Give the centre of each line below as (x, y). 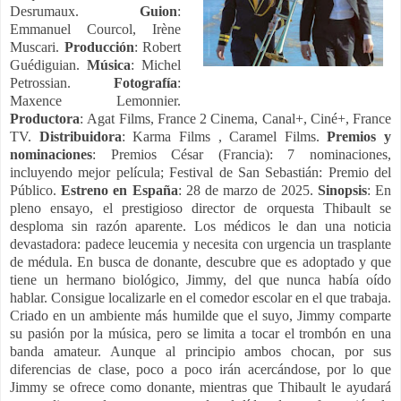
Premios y (359, 137)
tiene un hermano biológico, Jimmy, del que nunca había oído (200, 280)
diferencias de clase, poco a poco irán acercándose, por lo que (200, 370)
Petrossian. (62, 83)
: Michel (156, 65)
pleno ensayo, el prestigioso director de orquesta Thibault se (200, 209)
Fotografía (146, 83)
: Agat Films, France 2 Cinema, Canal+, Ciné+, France (235, 119)
